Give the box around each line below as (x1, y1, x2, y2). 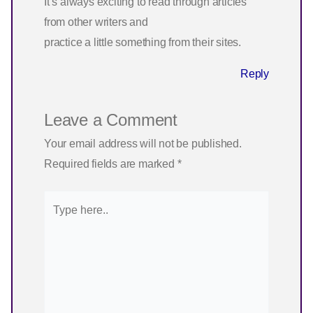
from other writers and (44, 15, 148, 28)
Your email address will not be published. (44, 137, 242, 150)
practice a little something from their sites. (44, 36, 241, 48)
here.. (43, 214, 71, 226)
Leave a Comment (44, 110, 177, 129)
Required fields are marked (44, 157, 177, 170)
